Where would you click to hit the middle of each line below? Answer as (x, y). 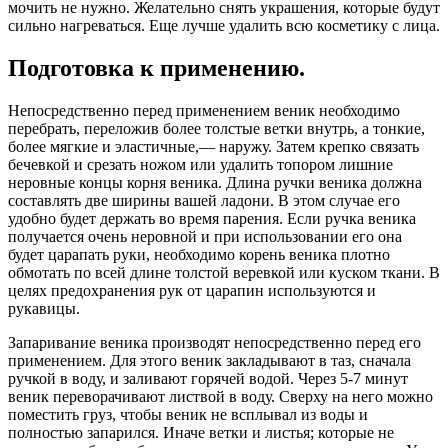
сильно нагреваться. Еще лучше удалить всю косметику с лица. (224, 26)
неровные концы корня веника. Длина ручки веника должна (215, 183)
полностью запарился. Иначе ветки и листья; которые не (201, 433)
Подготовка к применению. (156, 68)
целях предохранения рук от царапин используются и (192, 291)
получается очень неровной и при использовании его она (205, 237)
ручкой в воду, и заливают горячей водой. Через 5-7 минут (208, 379)
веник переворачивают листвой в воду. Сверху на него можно (220, 397)
